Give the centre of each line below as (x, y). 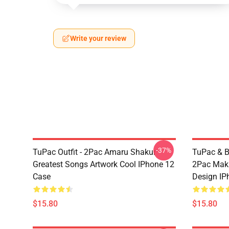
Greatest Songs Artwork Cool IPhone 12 (104, 164)
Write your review (98, 38)
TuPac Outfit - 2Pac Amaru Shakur (94, 152)
